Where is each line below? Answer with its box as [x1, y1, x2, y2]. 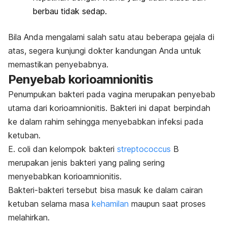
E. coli [8, 144, 30, 155]
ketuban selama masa [8, 199, 92, 209]
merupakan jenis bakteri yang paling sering [8, 158, 165, 168]
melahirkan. [8, 212, 50, 223]
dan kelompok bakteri [30, 144, 117, 155]
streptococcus [117, 144, 171, 155]
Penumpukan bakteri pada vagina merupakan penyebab [8, 89, 215, 100]
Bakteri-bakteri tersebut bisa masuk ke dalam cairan [8, 185, 203, 196]
